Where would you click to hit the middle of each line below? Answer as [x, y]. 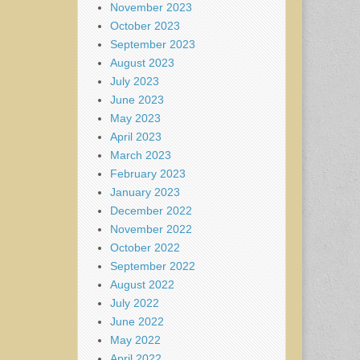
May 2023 [135, 118]
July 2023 [135, 81]
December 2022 [151, 210]
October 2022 [145, 247]
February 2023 [148, 173]
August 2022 [142, 284]
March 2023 [141, 155]
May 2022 [135, 340]
